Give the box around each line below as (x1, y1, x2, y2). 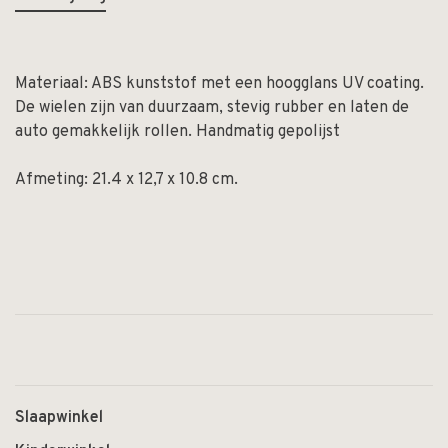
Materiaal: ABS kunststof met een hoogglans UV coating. (15, 74, 424, 95)
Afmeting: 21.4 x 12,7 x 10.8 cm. (15, 170, 238, 191)
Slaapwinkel (15, 408, 103, 429)
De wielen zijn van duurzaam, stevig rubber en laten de (15, 98, 409, 119)
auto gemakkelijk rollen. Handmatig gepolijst (15, 122, 340, 143)
